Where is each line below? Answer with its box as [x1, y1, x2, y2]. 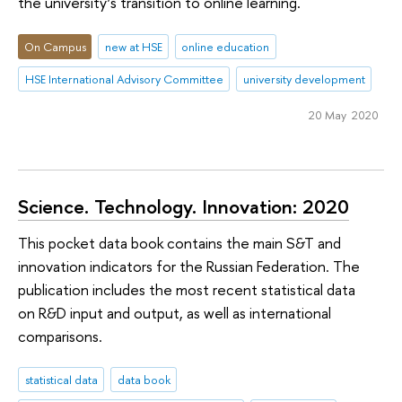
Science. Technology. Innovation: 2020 [18, 192, 349, 220]
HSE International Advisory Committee [24, 70, 223, 87]
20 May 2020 [308, 106, 379, 123]
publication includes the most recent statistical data [18, 278, 355, 300]
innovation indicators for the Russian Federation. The [18, 255, 360, 276]
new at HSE [104, 38, 162, 55]
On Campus [23, 38, 86, 55]
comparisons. [18, 325, 102, 346]
